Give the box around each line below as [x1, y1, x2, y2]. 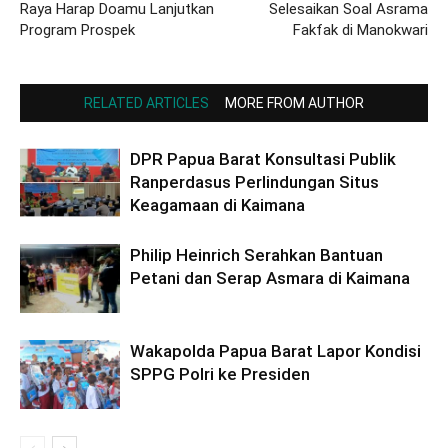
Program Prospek [20, 21, 135, 39]
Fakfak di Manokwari [293, 21, 428, 39]
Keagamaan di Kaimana [130, 195, 305, 215]
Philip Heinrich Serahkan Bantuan [130, 245, 383, 265]
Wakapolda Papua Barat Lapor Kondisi [130, 341, 421, 361]
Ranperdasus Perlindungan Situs [130, 172, 379, 192]
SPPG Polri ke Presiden [130, 364, 310, 384]
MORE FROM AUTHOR [225, 95, 364, 111]
